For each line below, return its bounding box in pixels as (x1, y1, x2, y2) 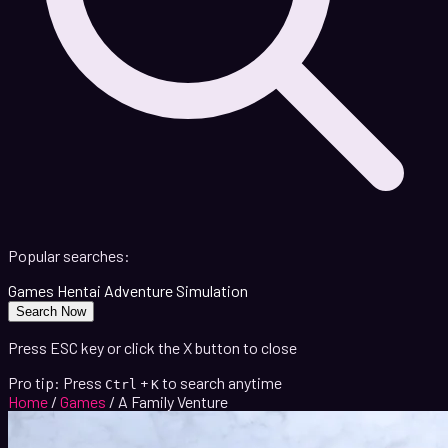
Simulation (176, 281, 248, 301)
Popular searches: (8, 246, 130, 266)
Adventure (104, 281, 173, 301)
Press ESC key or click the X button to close (8, 338, 297, 358)
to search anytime (162, 373, 282, 393)
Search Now (16, 304, 86, 320)
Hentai (57, 281, 101, 301)
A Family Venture (118, 392, 228, 412)
